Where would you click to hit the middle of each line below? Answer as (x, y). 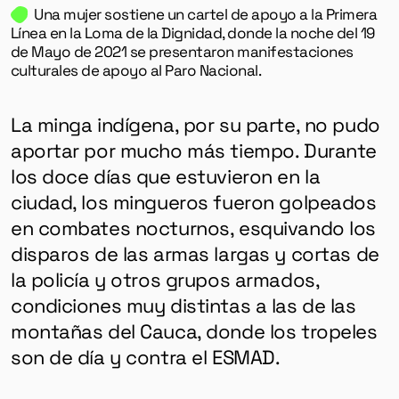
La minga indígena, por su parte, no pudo (195, 124)
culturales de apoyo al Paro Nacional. (136, 70)
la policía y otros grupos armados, (165, 279)
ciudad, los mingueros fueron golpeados (193, 202)
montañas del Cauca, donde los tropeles (194, 331)
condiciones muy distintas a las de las (183, 305)
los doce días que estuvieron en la (165, 176)
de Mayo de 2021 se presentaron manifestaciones (182, 52)
